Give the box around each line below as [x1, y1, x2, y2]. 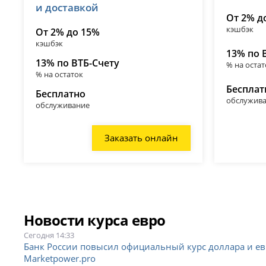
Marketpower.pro [24, 252, 96, 264]
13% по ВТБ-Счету [36, 56, 120, 69]
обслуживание [36, 99, 90, 110]
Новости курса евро [24, 210, 166, 230]
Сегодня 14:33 [24, 229, 75, 240]
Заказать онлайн [104, 131, 179, 144]
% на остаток [36, 68, 84, 80]
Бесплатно [36, 87, 86, 100]
